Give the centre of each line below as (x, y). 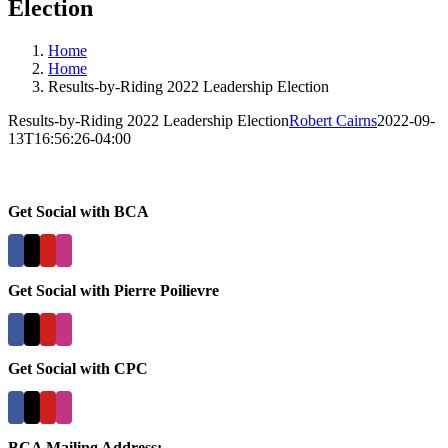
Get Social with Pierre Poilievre (113, 290)
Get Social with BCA (78, 212)
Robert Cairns (333, 120)
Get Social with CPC (78, 369)
